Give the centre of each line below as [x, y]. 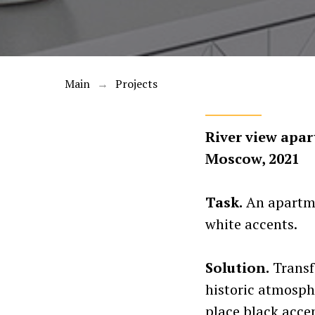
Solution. [237, 268]
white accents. [251, 224]
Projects [136, 84]
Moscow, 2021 [252, 159]
